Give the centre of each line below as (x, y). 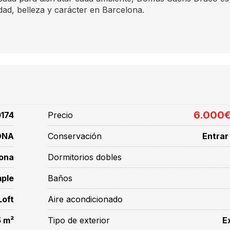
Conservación (75, 136)
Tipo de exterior (79, 220)
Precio (61, 115)
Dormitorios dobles (85, 157)
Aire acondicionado (85, 199)
